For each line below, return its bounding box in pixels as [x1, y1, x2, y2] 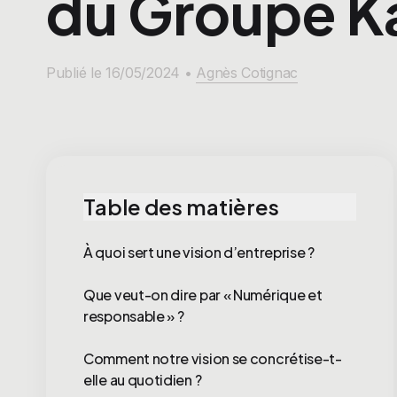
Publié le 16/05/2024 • [46, 64, 197, 82]
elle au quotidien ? [83, 370, 202, 389]
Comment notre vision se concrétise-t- [83, 349, 342, 368]
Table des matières [83, 193, 279, 220]
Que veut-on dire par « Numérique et [83, 285, 323, 304]
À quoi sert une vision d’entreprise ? [83, 243, 315, 261]
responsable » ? [83, 307, 184, 325]
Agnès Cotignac [196, 64, 298, 82]
